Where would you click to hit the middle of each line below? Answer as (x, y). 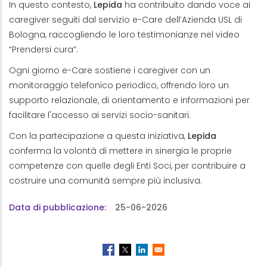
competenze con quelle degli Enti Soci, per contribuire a (127, 165)
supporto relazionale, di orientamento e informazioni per (129, 100)
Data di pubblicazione (57, 207)
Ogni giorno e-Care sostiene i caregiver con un (110, 70)
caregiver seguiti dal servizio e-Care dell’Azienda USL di (125, 19)
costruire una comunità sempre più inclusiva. (105, 180)
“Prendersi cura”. (44, 49)
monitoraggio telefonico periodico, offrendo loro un (119, 85)
